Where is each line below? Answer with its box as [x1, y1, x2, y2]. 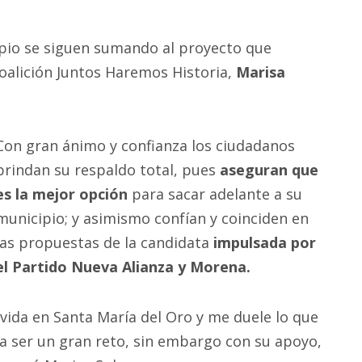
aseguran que [220, 160, 318, 180]
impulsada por [213, 233, 316, 253]
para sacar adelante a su [132, 184, 302, 204]
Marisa [236, 61, 286, 82]
